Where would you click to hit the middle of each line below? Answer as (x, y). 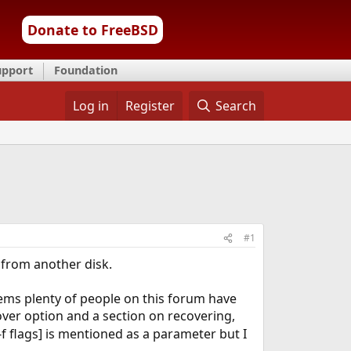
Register (150, 106)
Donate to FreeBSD (92, 30)
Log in (90, 106)
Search (236, 106)
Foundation (86, 70)
